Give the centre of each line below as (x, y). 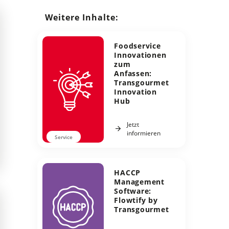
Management (139, 181)
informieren (143, 133)
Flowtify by (136, 200)
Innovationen (140, 55)
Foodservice (138, 45)
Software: (133, 191)
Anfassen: (133, 73)
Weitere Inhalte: (82, 17)
